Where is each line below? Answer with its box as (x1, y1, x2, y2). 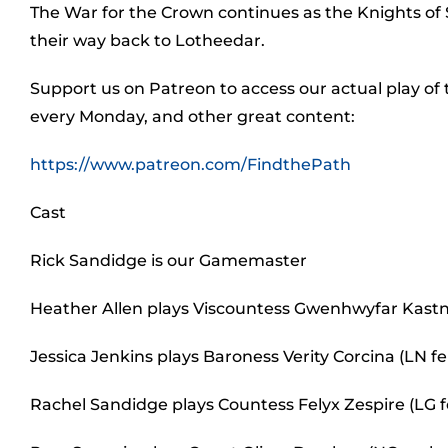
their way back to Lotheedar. (30, 31, 265, 50)
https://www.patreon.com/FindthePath (30, 155, 351, 174)
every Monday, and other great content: (30, 107, 355, 126)
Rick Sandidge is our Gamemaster (30, 251, 307, 270)
